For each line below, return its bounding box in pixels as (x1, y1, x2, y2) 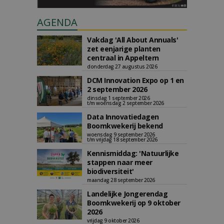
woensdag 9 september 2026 (87, 131, 155, 138)
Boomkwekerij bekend (87, 121, 163, 130)
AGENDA (37, 15, 77, 29)
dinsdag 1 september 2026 (87, 94, 149, 101)
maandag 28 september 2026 (87, 176, 155, 183)
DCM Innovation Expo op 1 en (87, 75, 184, 85)
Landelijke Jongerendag (87, 189, 167, 198)
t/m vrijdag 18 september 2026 (87, 136, 157, 143)
